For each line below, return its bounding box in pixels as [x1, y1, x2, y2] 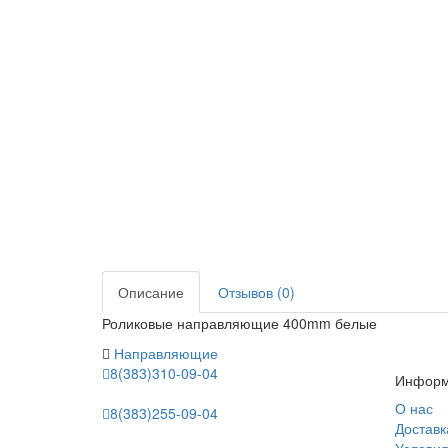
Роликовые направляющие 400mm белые [102, 313, 377, 333]
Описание [118, 282, 184, 302]
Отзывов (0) [218, 282, 295, 302]
